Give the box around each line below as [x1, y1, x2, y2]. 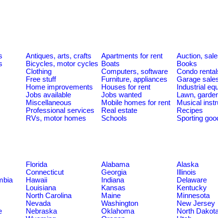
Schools [101, 114, 127, 122]
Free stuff [26, 75, 56, 83]
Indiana [101, 176, 124, 184]
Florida [26, 160, 47, 168]
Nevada [26, 199, 51, 207]
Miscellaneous [26, 98, 72, 107]
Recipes [177, 106, 203, 114]
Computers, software [101, 67, 168, 75]
